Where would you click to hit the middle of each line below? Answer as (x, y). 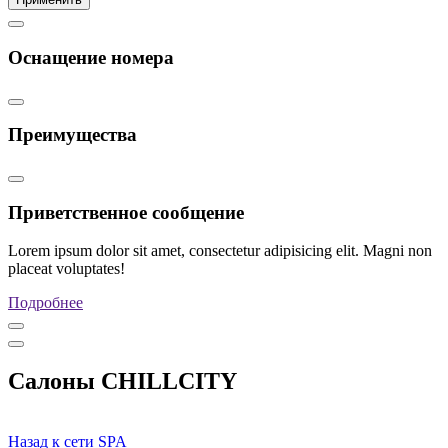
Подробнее (45, 303)
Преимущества (72, 135)
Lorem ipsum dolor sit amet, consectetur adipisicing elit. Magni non (220, 251)
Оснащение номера (91, 57)
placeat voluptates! (66, 269)
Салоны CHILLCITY (122, 381)
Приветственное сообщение (126, 212)
